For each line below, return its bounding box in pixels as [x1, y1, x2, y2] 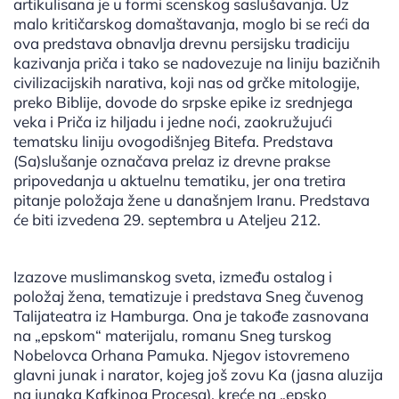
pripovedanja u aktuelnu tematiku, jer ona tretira [13, 171, 346, 191]
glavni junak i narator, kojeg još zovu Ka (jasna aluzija [13, 365, 383, 385]
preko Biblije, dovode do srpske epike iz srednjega [13, 93, 353, 112]
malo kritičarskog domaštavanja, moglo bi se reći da [13, 14, 370, 34]
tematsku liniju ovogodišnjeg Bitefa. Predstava [13, 132, 333, 151]
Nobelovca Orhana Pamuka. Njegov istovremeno [13, 346, 350, 365]
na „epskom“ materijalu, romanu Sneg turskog [13, 326, 331, 346]
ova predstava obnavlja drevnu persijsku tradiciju [13, 34, 350, 53]
